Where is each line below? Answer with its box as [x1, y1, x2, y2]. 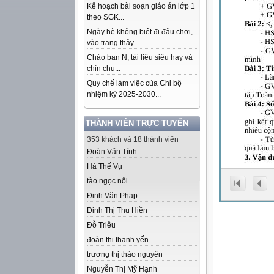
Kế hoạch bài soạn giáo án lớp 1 [87, 2, 195, 10]
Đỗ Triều [87, 221, 116, 229]
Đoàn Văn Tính [87, 147, 137, 156]
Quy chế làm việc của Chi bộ [87, 79, 182, 87]
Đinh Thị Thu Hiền [87, 206, 147, 215]
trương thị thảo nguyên [87, 250, 163, 259]
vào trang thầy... [87, 39, 139, 47]
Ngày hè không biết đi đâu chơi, [87, 28, 193, 36]
